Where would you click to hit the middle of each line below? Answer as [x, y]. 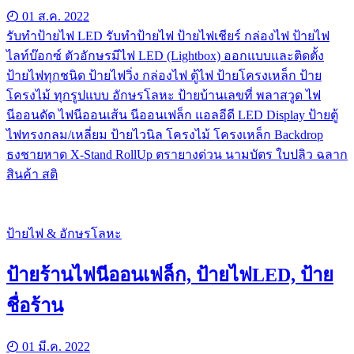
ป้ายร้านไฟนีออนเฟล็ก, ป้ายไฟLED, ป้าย [170, 275]
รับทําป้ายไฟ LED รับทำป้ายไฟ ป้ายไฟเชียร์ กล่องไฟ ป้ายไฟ [168, 36]
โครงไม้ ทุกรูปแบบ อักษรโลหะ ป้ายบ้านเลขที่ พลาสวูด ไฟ [164, 95]
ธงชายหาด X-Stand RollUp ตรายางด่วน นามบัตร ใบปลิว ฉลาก [177, 154]
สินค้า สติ [32, 174]
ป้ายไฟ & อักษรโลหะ [64, 233]
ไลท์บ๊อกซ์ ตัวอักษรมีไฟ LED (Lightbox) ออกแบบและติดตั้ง [165, 55]
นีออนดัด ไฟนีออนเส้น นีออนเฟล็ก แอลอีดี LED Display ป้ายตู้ [172, 115]
